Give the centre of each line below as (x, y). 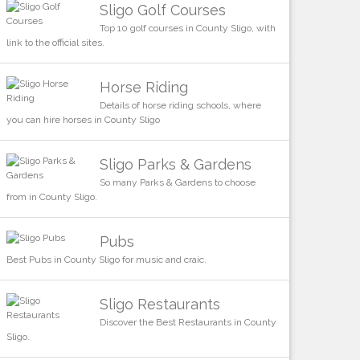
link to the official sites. (55, 42)
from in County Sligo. (51, 196)
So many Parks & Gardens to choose (177, 182)
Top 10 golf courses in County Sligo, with (187, 28)
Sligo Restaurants (160, 304)
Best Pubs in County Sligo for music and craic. (106, 259)
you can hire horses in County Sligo (83, 119)
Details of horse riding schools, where (180, 105)
